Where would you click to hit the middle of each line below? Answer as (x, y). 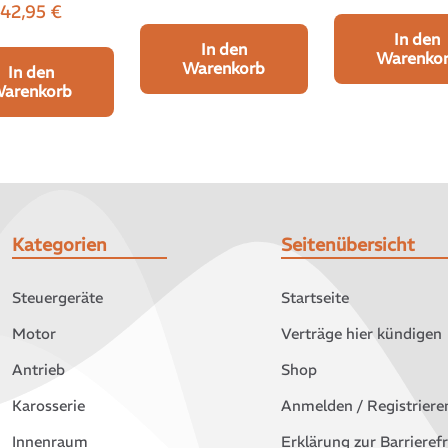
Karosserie (48, 406)
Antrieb (38, 370)
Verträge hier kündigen (361, 334)
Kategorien (59, 245)
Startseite (314, 298)
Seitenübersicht (347, 245)
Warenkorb (224, 67)
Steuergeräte (57, 298)
